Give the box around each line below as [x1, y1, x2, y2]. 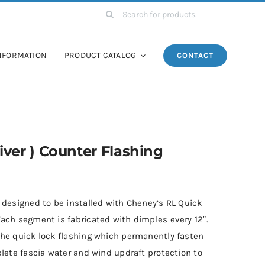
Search [96, 4, 125, 15]
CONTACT [177, 51, 214, 60]
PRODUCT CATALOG [64, 50, 137, 60]
